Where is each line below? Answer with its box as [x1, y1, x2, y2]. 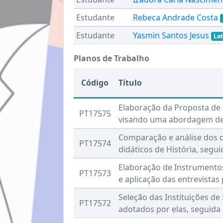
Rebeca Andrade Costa [133, 12, 218, 23]
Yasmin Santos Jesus [133, 30, 209, 41]
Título [118, 77, 142, 88]
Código [81, 77, 109, 88]
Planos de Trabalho [74, 53, 149, 64]
